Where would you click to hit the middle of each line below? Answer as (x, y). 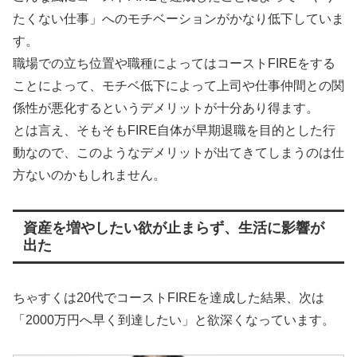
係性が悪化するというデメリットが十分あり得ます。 (166, 108)
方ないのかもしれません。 (89, 175)
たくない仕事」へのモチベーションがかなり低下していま (178, 19)
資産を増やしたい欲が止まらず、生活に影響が (173, 228)
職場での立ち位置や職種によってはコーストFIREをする (174, 64)
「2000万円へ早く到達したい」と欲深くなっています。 (174, 320)
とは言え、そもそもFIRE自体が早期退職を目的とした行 (174, 131)
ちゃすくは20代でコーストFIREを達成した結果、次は (169, 298)
